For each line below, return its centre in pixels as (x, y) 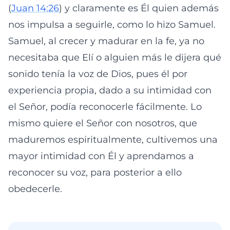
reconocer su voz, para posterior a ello (95, 172)
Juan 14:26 (35, 8)
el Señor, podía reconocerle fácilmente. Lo (105, 107)
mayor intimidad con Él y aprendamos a (101, 156)
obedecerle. (35, 189)
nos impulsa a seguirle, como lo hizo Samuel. (112, 25)
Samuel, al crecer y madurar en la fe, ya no (106, 41)
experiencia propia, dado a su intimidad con (110, 90)
